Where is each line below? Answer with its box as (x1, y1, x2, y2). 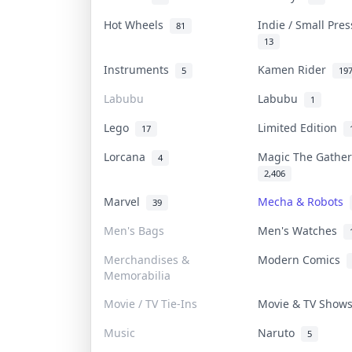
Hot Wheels (103, 16, 170, 32)
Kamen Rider (257, 61, 332, 77)
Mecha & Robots (257, 193, 350, 209)
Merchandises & (103, 251, 189, 267)
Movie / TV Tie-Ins (103, 295, 197, 311)
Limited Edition (257, 119, 343, 135)
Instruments (103, 61, 175, 77)
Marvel (103, 193, 146, 209)
